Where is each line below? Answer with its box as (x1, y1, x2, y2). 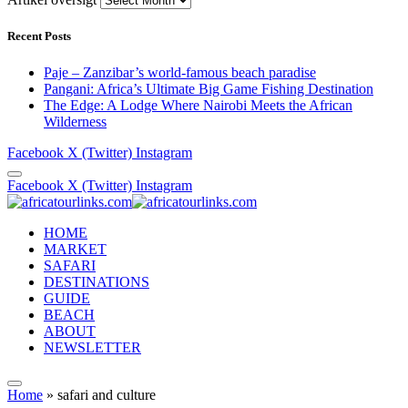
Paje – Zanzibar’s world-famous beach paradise (44, 64, 316, 80)
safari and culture (57, 386, 156, 403)
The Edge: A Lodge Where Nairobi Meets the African (44, 97, 352, 113)
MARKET (44, 240, 107, 257)
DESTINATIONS (44, 273, 149, 290)
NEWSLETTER (44, 339, 141, 355)
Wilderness (44, 113, 107, 129)
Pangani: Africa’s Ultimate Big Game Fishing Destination (44, 80, 373, 97)
